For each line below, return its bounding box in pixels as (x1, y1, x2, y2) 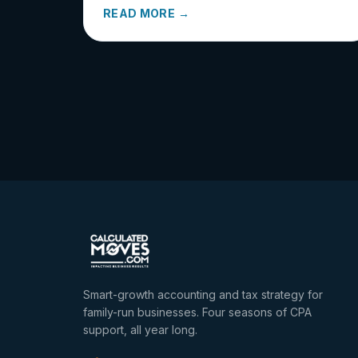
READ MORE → (103, 6, 189, 20)
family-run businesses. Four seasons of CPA (83, 305, 312, 319)
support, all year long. (83, 323, 197, 336)
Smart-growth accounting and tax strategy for (83, 288, 323, 301)
